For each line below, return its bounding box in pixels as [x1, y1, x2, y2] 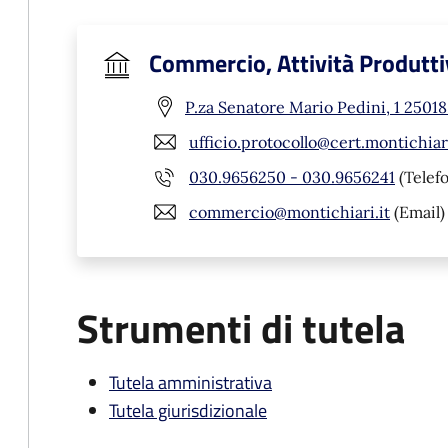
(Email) [390, 201, 445, 222]
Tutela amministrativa [109, 369, 272, 396]
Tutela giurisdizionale [109, 397, 267, 424]
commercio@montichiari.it [189, 201, 390, 222]
